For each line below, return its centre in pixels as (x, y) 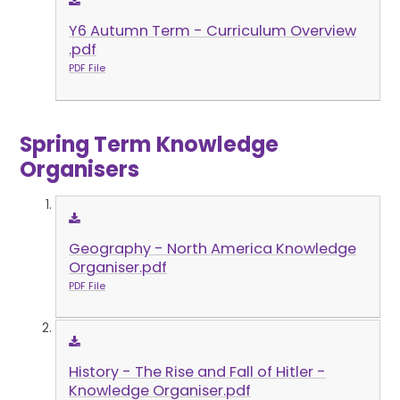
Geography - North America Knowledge (212, 248)
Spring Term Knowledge (150, 145)
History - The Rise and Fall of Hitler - (197, 372)
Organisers (80, 170)
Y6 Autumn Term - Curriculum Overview (212, 31)
